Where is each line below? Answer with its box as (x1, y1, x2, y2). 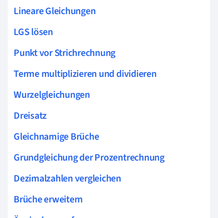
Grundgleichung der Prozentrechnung (14, 150, 164, 164)
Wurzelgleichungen (14, 88, 90, 102)
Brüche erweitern (14, 192, 83, 206)
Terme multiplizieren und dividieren (14, 67, 157, 81)
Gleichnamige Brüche (14, 129, 99, 144)
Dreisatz (14, 109, 47, 123)
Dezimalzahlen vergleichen (14, 171, 121, 185)
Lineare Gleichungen (14, 4, 96, 18)
